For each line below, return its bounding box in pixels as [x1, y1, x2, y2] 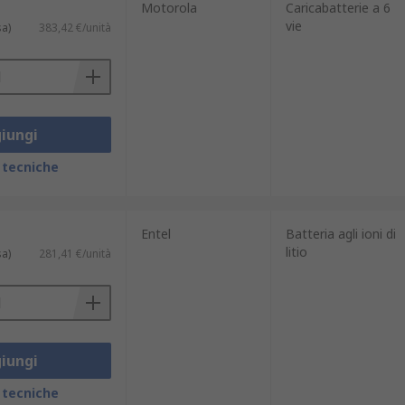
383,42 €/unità [38, 20, 111, 35]
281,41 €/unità [38, 246, 111, 261]
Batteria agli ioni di [285, 225, 396, 242]
